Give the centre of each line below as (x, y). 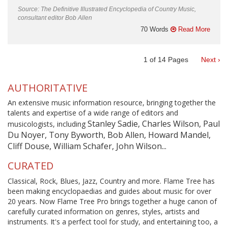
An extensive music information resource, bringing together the (112, 103)
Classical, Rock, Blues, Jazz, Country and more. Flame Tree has (111, 181)
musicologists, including (48, 124)
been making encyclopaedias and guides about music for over (109, 191)
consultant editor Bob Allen (55, 18)
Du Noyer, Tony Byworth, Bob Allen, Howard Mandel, (109, 135)
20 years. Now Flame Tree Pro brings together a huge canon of (112, 201)
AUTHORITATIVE (48, 88)
